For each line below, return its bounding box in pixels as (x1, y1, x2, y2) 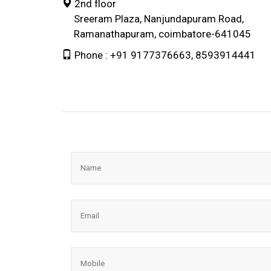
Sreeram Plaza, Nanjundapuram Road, (62, 12, 244, 25)
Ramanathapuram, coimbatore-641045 (62, 27, 251, 40)
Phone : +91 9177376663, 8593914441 (72, 48, 256, 61)
